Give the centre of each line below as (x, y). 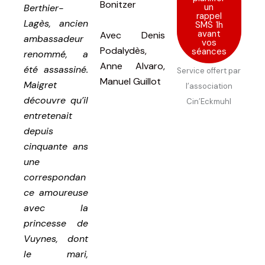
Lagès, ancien (56, 23)
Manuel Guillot (131, 81)
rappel (209, 16)
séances (209, 51)
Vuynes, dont (56, 238)
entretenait (48, 115)
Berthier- (43, 8)
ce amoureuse (56, 192)
